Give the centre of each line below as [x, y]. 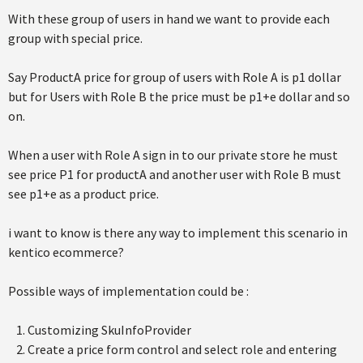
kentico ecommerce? [66, 252]
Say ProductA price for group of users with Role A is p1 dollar [175, 77]
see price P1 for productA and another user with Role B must [175, 174]
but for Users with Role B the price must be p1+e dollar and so [179, 96]
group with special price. [75, 38]
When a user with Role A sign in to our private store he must [173, 155]
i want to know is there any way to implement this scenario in [178, 233]
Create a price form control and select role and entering [182, 349]
